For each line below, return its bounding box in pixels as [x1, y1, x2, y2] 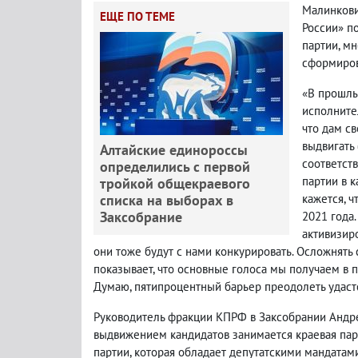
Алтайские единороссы [100, 140, 248, 159]
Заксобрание [100, 207, 182, 226]
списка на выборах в [100, 190, 233, 209]
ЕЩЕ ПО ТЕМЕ [100, 8, 175, 24]
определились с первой [100, 157, 250, 176]
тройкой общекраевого [100, 173, 250, 193]
